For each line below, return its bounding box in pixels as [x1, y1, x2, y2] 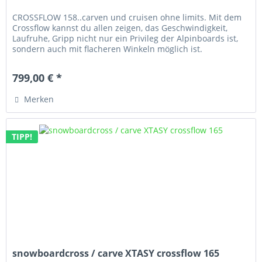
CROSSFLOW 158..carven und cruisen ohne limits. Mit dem [12, 12, 242, 23]
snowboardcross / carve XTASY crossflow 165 [12, 246, 220, 260]
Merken [24, 94, 54, 105]
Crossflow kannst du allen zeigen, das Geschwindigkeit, [12, 22, 228, 34]
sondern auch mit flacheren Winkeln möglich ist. [12, 43, 203, 55]
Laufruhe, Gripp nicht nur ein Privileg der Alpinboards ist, [12, 33, 239, 44]
